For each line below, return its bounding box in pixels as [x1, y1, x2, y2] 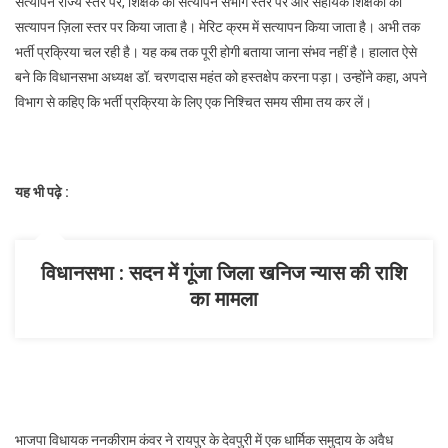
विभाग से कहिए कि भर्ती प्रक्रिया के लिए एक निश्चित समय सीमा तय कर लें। [15, 94, 372, 110]
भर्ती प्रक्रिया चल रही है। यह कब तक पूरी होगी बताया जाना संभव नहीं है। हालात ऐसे [15, 44, 417, 60]
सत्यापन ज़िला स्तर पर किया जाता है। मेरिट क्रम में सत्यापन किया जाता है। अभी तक [15, 19, 420, 35]
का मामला [190, 287, 258, 311]
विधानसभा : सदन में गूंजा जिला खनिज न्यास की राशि [41, 261, 407, 285]
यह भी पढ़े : [15, 184, 69, 200]
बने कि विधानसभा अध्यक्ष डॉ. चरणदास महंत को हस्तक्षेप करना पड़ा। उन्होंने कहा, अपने [15, 69, 427, 85]
